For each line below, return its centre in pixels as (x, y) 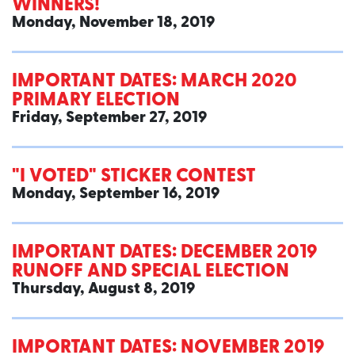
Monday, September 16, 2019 (116, 195)
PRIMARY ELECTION (96, 101)
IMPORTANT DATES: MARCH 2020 (155, 82)
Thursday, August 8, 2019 (103, 290)
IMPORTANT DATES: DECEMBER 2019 (164, 253)
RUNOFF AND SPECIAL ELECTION (151, 272)
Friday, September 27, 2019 (109, 118)
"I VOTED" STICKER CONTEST (134, 177)
